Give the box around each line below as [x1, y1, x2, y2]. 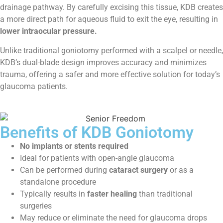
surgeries [20, 201, 52, 211]
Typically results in [20, 189, 87, 199]
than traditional [137, 189, 193, 199]
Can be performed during [20, 165, 109, 175]
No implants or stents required [20, 141, 128, 151]
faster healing [87, 189, 137, 199]
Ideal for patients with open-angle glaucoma [20, 153, 174, 163]
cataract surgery [109, 165, 168, 175]
